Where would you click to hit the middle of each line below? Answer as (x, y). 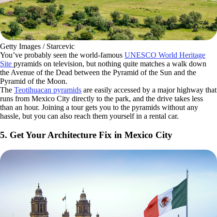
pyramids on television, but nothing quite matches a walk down (110, 64)
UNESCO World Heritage (165, 55)
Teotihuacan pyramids (48, 90)
